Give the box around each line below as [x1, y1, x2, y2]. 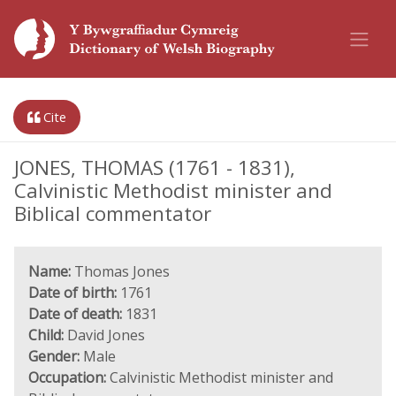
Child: [28, 325, 64, 345]
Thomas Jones [71, 262, 170, 281]
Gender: [28, 346, 80, 366]
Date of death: [28, 304, 122, 324]
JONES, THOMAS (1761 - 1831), [14, 154, 295, 181]
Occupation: [28, 368, 106, 387]
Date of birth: [28, 283, 117, 302]
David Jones [64, 325, 145, 345]
